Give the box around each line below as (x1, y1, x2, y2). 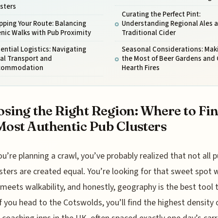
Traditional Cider (121, 27, 176, 38)
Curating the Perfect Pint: (121, 9, 200, 19)
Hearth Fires (121, 62, 160, 73)
